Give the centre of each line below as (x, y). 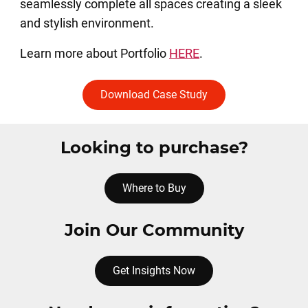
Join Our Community (154, 231)
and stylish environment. (87, 23)
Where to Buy (154, 188)
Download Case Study (154, 95)
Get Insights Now (154, 271)
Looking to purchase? (154, 148)
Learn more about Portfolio (94, 53)
